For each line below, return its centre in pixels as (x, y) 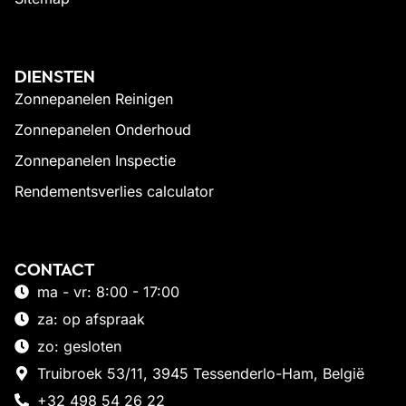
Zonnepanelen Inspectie (95, 160)
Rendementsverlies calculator (114, 191)
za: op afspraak (91, 319)
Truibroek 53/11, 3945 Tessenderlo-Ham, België (201, 373)
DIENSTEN (55, 77)
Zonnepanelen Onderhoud (103, 129)
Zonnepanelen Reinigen (94, 98)
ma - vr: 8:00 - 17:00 (108, 291)
